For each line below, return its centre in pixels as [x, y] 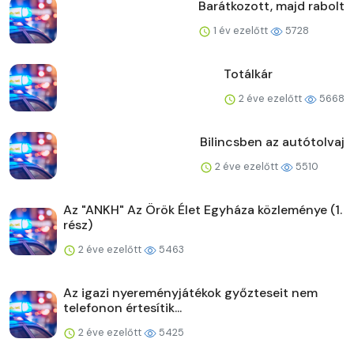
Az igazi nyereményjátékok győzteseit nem [190, 293]
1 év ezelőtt [241, 31]
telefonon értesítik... [122, 308]
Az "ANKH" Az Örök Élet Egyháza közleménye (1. [203, 210]
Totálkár [248, 74]
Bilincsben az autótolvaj [272, 142]
